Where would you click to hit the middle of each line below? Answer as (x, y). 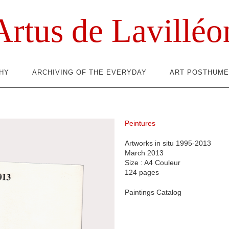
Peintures (140, 123)
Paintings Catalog (153, 192)
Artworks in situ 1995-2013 (168, 143)
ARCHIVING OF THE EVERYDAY (89, 72)
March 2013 (144, 153)
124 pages (142, 172)
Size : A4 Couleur (153, 163)
